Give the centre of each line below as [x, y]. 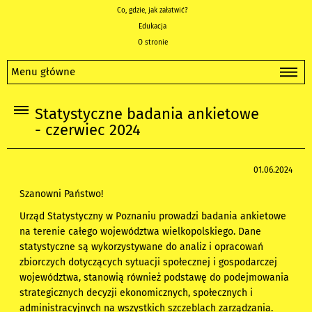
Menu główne [43, 72]
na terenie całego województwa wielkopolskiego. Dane [141, 232]
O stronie [153, 42]
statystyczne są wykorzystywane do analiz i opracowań [142, 247]
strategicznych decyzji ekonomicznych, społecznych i [136, 293]
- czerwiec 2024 [88, 131]
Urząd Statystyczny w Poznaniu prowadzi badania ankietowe [153, 217]
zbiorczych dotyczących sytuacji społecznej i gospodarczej [149, 263]
